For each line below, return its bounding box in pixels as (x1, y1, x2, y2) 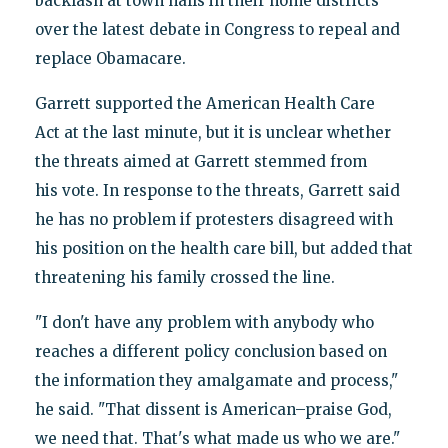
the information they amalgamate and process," (34, 370, 398, 390)
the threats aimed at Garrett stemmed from (34, 151, 367, 171)
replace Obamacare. (34, 48, 186, 68)
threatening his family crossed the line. (34, 267, 335, 287)
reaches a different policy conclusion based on (34, 341, 387, 361)
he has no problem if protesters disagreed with (34, 209, 393, 229)
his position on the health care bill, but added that (34, 238, 413, 258)
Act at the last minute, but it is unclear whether (34, 122, 391, 142)
